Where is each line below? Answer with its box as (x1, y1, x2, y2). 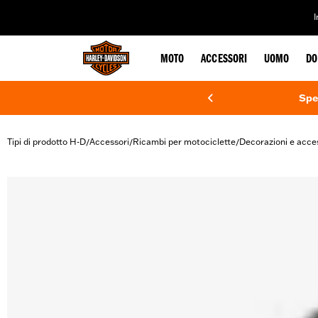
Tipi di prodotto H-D (7, 136, 86, 147)
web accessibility (87, 4, 155, 16)
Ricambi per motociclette (133, 136, 236, 147)
